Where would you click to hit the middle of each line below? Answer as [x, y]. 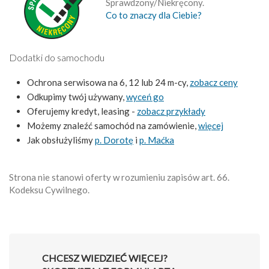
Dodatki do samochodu [57, 57]
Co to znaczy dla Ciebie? [153, 15]
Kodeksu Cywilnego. [49, 189]
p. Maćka [157, 140]
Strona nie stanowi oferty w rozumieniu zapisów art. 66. [119, 177]
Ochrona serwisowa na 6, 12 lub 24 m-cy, [108, 82]
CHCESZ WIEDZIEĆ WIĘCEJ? [105, 258]
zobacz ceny [214, 82]
